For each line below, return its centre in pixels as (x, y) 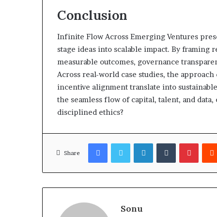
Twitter (141, 143)
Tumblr (186, 143)
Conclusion (92, 15)
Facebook (122, 143)
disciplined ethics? (90, 112)
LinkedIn (166, 143)
